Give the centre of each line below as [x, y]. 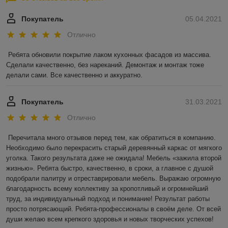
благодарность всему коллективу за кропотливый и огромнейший [107, 189]
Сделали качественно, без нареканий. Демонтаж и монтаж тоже [105, 65]
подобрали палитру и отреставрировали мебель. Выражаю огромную [113, 179]
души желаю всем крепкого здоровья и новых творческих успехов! [110, 219]
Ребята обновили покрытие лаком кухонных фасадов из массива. [110, 55]
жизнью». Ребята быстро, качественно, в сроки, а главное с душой [110, 168]
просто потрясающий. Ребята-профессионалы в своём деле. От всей [113, 209]
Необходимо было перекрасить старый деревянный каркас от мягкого [114, 148]
